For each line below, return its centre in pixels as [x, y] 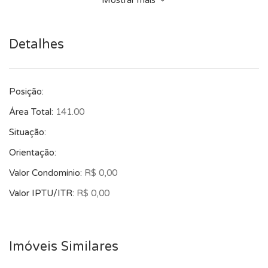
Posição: [26, 92]
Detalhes [36, 44]
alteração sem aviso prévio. [65, 15]
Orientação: [33, 153]
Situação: [28, 132]
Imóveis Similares [64, 246]
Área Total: [32, 112]
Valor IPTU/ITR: [43, 193]
